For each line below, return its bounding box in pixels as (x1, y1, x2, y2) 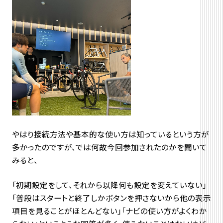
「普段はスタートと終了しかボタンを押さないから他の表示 (11, 192, 211, 204)
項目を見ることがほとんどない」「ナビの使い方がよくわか (11, 205, 207, 217)
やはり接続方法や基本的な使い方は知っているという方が (11, 128, 209, 140)
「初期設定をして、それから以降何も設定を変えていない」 (11, 179, 207, 191)
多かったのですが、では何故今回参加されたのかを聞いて (11, 141, 207, 153)
